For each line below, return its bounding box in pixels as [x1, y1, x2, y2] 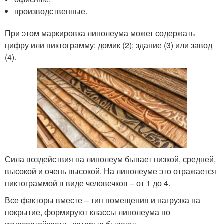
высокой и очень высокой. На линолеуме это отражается [5, 165, 216, 177]
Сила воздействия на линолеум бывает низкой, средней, [5, 153, 216, 165]
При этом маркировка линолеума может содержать [5, 27, 195, 39]
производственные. [14, 5, 88, 17]
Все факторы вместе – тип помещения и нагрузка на [5, 194, 200, 206]
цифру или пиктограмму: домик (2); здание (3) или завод [5, 39, 212, 51]
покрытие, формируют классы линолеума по [5, 206, 170, 218]
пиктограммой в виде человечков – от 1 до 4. [5, 177, 170, 189]
